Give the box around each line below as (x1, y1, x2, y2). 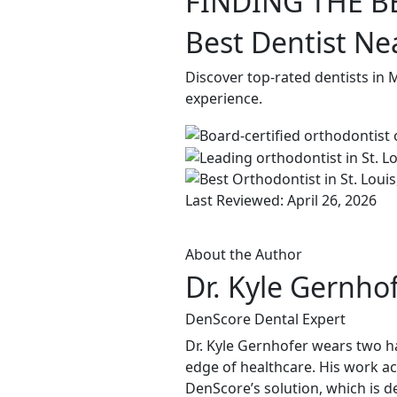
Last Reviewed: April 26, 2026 (185, 191, 377, 211)
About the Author (185, 245, 302, 265)
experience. (185, 89, 262, 108)
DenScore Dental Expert (185, 309, 346, 330)
